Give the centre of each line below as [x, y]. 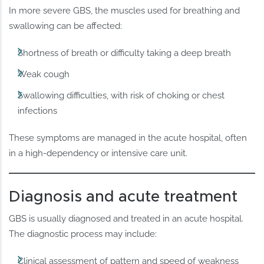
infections [38, 111]
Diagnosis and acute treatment [123, 197]
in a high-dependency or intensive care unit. [98, 154]
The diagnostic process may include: [83, 234]
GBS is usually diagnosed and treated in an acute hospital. [126, 218]
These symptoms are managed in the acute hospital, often [128, 138]
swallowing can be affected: [66, 26]
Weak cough [44, 75]
